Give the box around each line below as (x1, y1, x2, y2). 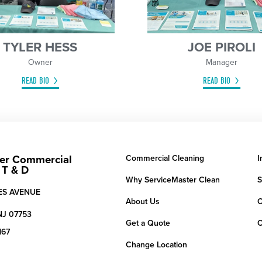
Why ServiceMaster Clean (125, 174, 220, 185)
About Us (125, 196, 160, 206)
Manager (206, 57, 238, 67)
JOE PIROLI (188, 39, 256, 55)
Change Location (125, 239, 187, 250)
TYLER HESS (3, 39, 78, 55)
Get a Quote (125, 218, 170, 228)
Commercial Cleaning (125, 153, 204, 163)
